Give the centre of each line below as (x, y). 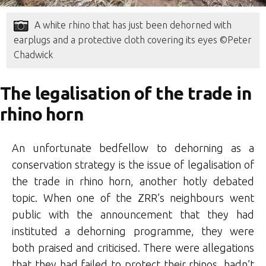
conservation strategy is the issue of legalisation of (133, 165)
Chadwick (34, 55)
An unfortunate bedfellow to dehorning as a (133, 148)
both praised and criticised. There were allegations (133, 248)
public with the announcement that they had (133, 215)
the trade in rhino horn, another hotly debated (133, 181)
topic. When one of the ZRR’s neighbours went (133, 198)
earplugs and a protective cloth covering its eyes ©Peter (133, 40)
